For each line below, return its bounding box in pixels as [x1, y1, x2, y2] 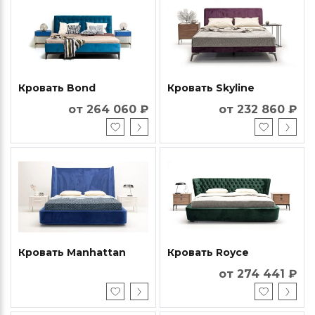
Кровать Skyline [167, 82, 255, 95]
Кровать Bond [18, 82, 96, 95]
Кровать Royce [167, 246, 249, 259]
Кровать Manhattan [18, 246, 126, 259]
